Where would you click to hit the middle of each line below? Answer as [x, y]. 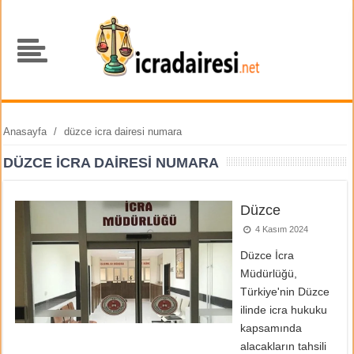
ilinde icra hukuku [284, 310]
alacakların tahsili [284, 346]
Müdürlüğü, [269, 273]
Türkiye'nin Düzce [285, 292]
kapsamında [271, 328]
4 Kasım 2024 [280, 229]
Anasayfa [25, 132]
